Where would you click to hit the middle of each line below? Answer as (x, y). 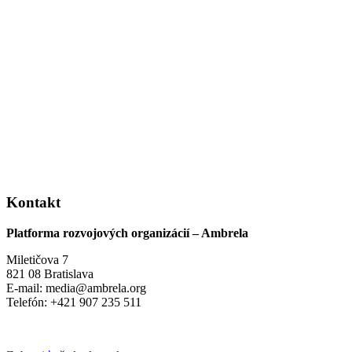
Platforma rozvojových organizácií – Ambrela (127, 233)
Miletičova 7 (37, 260)
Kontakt (33, 203)
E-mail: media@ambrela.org (76, 288)
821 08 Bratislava (50, 274)
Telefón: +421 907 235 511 (74, 302)
